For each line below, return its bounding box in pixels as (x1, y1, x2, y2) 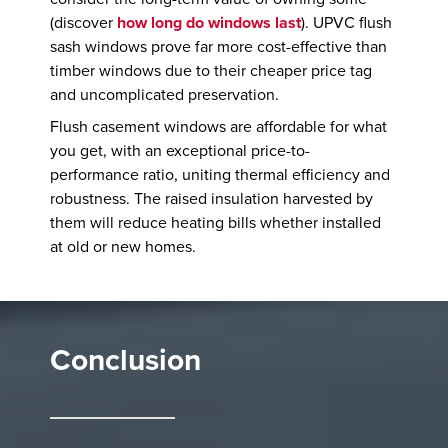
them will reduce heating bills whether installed (50, 213, 382, 234)
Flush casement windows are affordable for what (50, 117, 388, 138)
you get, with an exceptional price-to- (50, 141, 311, 162)
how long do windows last (117, 13, 302, 34)
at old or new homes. (50, 237, 197, 258)
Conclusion (50, 342, 202, 380)
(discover (50, 13, 118, 34)
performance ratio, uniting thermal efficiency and (50, 165, 391, 186)
